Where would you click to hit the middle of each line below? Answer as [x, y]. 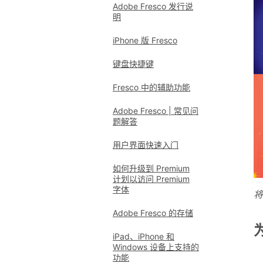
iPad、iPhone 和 [144, 236]
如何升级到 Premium [151, 168]
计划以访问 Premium [151, 179]
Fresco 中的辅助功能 [151, 87]
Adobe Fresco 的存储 [153, 213]
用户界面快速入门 [146, 145]
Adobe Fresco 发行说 [153, 6]
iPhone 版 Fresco [145, 40]
